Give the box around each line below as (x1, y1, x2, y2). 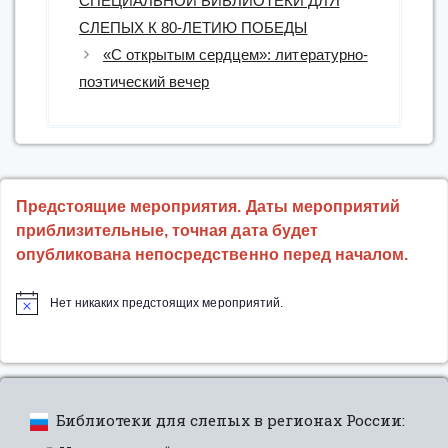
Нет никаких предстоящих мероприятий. (50, 296, 283, 311)
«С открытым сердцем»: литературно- (103, 46, 368, 64)
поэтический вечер (79, 73, 210, 91)
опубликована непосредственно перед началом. (16, 246, 408, 264)
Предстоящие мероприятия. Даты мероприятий (16, 198, 400, 216)
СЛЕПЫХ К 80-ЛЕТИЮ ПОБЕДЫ (79, 19, 308, 37)
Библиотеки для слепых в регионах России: (55, 410, 406, 431)
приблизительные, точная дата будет (16, 222, 318, 240)
